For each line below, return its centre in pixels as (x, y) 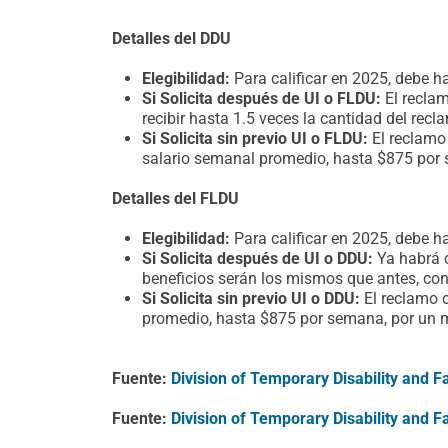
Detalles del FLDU (175, 198)
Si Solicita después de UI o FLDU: (261, 98)
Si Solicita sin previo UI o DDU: (253, 298)
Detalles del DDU (171, 38)
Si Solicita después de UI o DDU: (257, 258)
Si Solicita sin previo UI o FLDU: (255, 138)
